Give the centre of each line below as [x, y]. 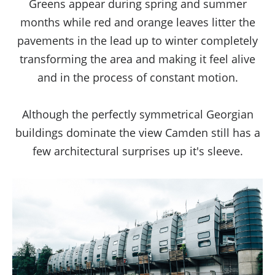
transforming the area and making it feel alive [137, 59]
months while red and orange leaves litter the [137, 22]
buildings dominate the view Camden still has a [137, 132]
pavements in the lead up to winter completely [137, 40]
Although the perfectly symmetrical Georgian [137, 114]
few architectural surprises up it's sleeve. [137, 151]
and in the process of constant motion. [137, 77]
